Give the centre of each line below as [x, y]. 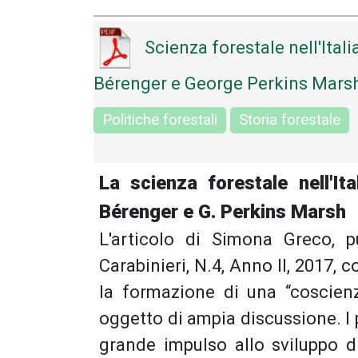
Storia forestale [290, 120]
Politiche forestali [160, 120]
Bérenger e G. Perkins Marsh [223, 211]
